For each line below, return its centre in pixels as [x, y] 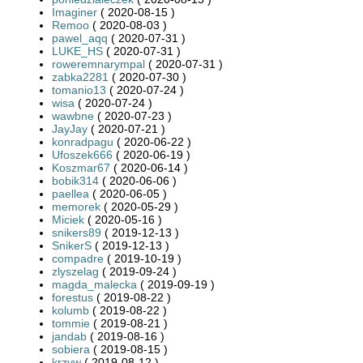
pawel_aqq [80, 38]
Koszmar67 [81, 167]
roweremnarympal [98, 64]
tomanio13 [79, 90]
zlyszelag [75, 271]
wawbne [73, 115]
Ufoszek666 [82, 154]
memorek [76, 206]
